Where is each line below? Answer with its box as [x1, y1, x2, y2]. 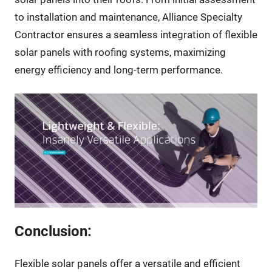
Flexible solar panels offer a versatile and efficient [14, 257, 240, 270]
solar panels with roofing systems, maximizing [14, 46, 226, 59]
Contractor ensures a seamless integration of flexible [14, 29, 257, 41]
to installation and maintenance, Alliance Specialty [14, 11, 242, 24]
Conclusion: [14, 223, 92, 240]
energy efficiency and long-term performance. [14, 64, 223, 76]
